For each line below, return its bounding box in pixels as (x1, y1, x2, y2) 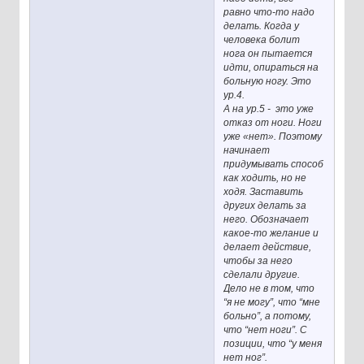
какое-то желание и (223, 227, 319, 240)
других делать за (223, 200, 307, 212)
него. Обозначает (223, 214, 310, 226)
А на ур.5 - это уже (223, 103, 314, 115)
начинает (223, 145, 271, 157)
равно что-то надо (223, 6, 315, 19)
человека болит (223, 34, 301, 46)
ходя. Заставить (223, 186, 304, 198)
